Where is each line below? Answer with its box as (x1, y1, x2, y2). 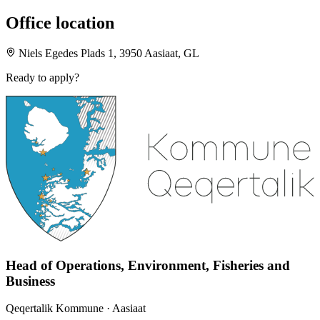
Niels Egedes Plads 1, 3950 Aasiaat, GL (19, 47, 200, 60)
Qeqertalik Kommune (6, 302, 104, 315)
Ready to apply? (6, 71, 79, 84)
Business (6, 273, 55, 289)
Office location (6, 13, 114, 32)
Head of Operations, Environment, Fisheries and (6, 257, 290, 273)
